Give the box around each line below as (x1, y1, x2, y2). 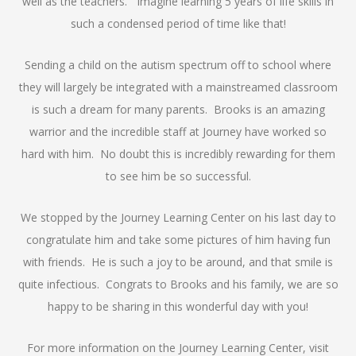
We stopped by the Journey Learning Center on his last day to (20, 209, 336, 225)
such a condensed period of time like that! (70, 15, 286, 31)
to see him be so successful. (105, 168, 251, 184)
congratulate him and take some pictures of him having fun (25, 231, 331, 247)
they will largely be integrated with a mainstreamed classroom (18, 79, 338, 95)
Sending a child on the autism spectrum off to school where (25, 56, 331, 72)
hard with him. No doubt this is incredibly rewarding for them (21, 145, 335, 161)
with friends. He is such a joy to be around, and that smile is (23, 253, 333, 269)
